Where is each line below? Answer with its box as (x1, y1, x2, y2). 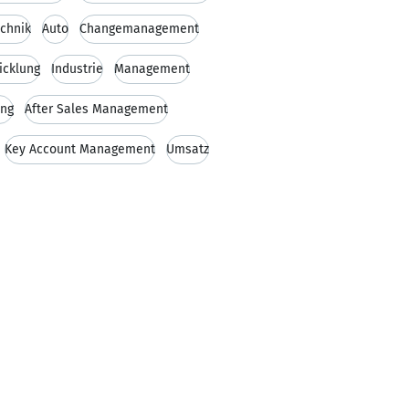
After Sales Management (25, 101, 168, 117)
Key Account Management (5, 142, 155, 157)
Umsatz (166, 142, 209, 157)
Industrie (51, 61, 103, 77)
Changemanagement (79, 21, 199, 37)
